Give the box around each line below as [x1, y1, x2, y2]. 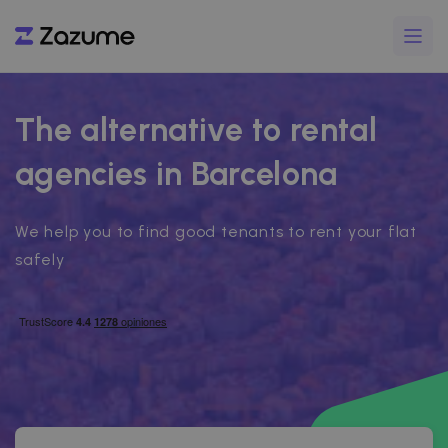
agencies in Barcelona [15, 155, 338, 193]
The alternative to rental [15, 111, 378, 149]
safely [15, 250, 65, 269]
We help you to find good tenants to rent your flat [15, 222, 417, 241]
